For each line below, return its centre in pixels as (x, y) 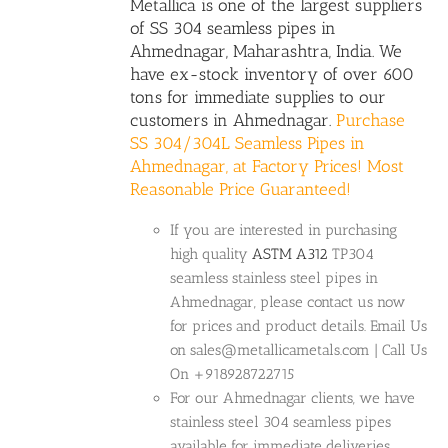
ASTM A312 (290, 254)
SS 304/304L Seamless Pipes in (248, 143)
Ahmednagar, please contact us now (288, 302)
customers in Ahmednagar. (233, 120)
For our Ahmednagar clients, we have (293, 398)
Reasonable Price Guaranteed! (241, 189)
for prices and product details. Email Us (299, 326)
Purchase (371, 120)
